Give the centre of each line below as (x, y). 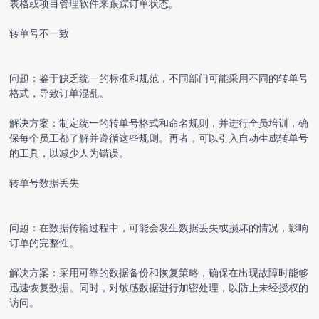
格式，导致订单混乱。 (59, 93)
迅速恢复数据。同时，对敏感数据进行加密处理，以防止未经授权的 (159, 287)
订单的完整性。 (45, 242)
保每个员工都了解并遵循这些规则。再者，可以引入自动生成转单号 (159, 137)
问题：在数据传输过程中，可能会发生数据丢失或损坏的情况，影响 (159, 227)
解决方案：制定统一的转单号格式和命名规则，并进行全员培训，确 (159, 122)
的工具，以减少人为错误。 (69, 152)
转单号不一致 (40, 33)
